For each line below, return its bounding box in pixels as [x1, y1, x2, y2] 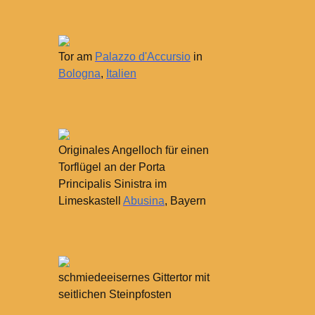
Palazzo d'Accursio [94, 51, 191, 63]
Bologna [58, 67, 101, 80]
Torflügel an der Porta [58, 161, 165, 174]
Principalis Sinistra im [58, 178, 167, 191]
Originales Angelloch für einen [58, 144, 209, 157]
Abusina [122, 195, 165, 207]
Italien [105, 67, 136, 80]
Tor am [58, 51, 95, 63]
